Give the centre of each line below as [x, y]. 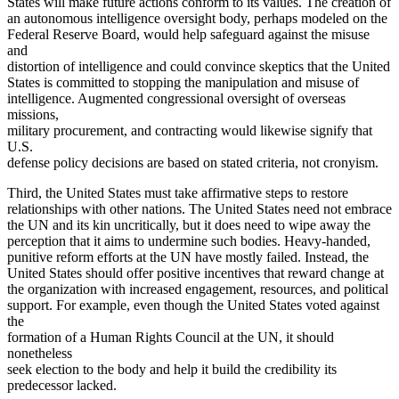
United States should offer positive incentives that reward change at [195, 273]
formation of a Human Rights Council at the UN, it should [171, 337]
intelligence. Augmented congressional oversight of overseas [176, 98]
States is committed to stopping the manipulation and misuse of [183, 82]
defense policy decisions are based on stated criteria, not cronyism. [193, 162]
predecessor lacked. [62, 385]
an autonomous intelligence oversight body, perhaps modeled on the [197, 18]
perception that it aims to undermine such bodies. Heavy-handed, [189, 240]
